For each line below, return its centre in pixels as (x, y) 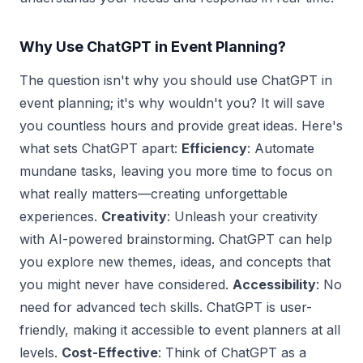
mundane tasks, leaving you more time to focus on (176, 171)
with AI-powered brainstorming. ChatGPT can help (176, 239)
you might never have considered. (126, 284)
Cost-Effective (110, 352)
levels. (41, 352)
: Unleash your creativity (242, 216)
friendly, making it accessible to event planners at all (180, 329)
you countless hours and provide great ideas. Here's (181, 125)
